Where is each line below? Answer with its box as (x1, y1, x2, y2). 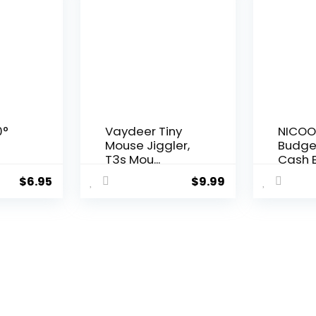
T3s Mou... (104, 151, 160, 169)
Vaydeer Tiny (104, 123, 182, 140)
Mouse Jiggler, (104, 137, 190, 154)
